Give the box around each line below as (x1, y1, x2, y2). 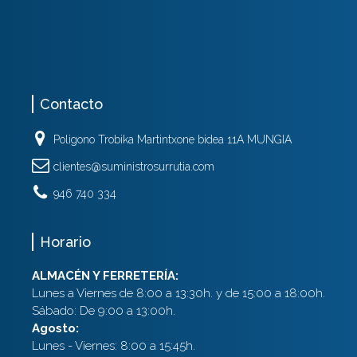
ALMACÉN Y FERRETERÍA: (31, 269, 178, 284)
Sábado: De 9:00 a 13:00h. (31, 304, 175, 319)
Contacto (39, 96, 103, 113)
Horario (39, 233, 91, 251)
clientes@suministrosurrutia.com (53, 160, 214, 174)
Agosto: (31, 321, 79, 336)
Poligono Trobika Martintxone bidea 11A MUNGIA (53, 133, 292, 147)
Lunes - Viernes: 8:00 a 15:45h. (31, 339, 195, 354)
